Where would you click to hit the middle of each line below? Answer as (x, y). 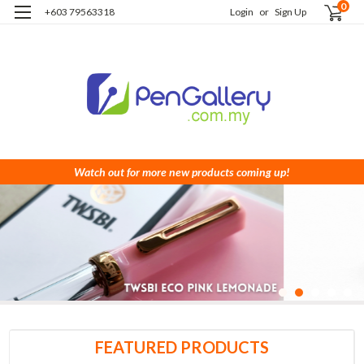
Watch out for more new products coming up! (182, 171)
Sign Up (291, 12)
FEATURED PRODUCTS (182, 347)
